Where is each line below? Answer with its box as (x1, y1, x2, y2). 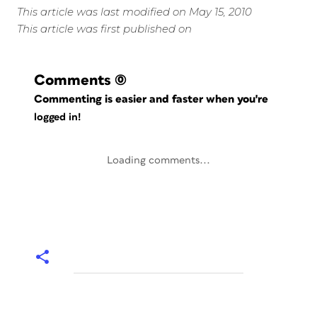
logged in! (34, 112, 81, 123)
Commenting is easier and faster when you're (34, 93, 272, 105)
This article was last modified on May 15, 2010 (17, 5, 252, 18)
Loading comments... (107, 155, 210, 166)
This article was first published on (17, 22, 192, 35)
